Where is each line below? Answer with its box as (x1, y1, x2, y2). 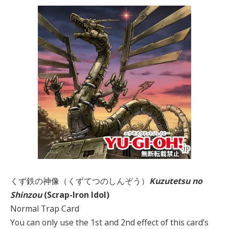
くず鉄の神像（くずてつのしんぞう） (10, 175, 149, 187)
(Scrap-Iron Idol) (42, 189, 109, 201)
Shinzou (10, 189, 42, 201)
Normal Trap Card (10, 203, 79, 215)
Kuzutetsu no (149, 175, 202, 187)
